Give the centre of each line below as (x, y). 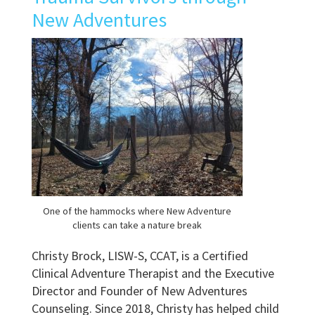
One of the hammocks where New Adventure (137, 211)
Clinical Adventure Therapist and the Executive (153, 273)
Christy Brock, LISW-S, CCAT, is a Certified (140, 255)
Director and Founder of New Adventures (140, 290)
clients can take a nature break (137, 225)
